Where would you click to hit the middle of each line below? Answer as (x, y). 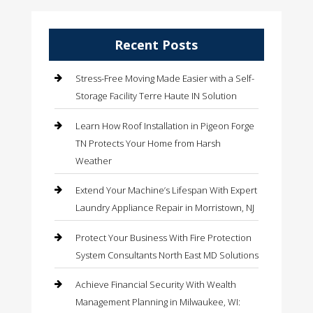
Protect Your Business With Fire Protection (163, 237)
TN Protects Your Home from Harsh (148, 143)
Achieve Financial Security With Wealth (155, 285)
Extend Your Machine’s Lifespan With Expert (166, 190)
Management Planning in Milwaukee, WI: (158, 302)
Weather (93, 160)
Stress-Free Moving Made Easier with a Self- (165, 79)
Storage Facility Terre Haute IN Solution (156, 96)
